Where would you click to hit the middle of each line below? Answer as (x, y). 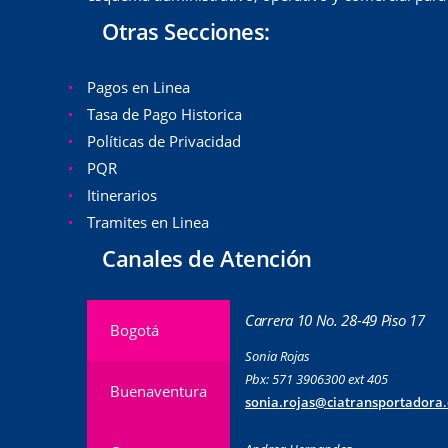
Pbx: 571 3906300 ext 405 (316, 378)
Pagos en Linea (138, 86)
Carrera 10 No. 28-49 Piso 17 (335, 319)
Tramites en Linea (148, 221)
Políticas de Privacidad (164, 140)
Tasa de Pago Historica (164, 113)
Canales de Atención (207, 258)
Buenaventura (158, 391)
